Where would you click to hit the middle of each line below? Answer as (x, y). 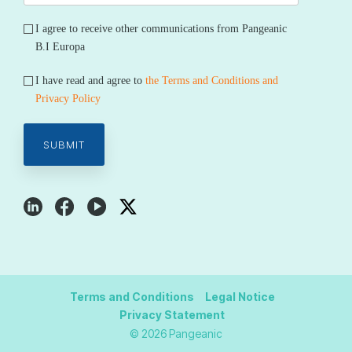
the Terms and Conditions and (212, 80)
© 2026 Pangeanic (176, 333)
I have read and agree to (90, 80)
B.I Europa (62, 46)
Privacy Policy (68, 98)
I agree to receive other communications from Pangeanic (161, 28)
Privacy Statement (172, 314)
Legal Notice (240, 296)
